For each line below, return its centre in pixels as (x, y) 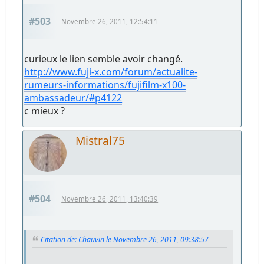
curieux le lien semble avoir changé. (104, 59)
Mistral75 (100, 140)
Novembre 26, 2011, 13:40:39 (110, 199)
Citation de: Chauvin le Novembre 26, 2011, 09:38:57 (125, 239)
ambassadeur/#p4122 (73, 98)
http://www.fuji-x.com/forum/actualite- (111, 72)
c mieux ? (45, 110)
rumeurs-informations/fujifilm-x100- (105, 85)
